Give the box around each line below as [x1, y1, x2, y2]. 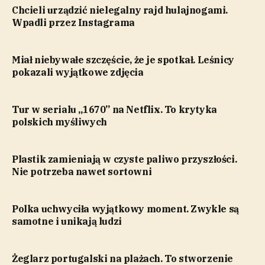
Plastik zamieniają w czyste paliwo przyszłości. [12, 153, 237, 165]
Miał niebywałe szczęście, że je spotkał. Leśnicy [12, 53, 234, 66]
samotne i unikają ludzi [12, 215, 122, 227]
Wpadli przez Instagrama [12, 16, 135, 28]
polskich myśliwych [12, 115, 107, 128]
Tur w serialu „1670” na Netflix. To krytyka [12, 103, 217, 115]
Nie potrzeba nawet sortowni [12, 165, 152, 177]
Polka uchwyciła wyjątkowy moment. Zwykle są [12, 202, 239, 215]
